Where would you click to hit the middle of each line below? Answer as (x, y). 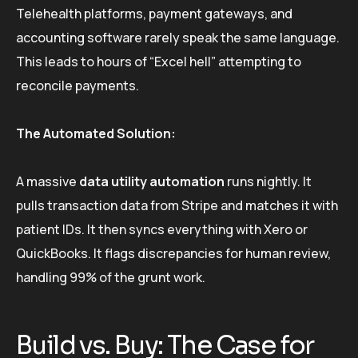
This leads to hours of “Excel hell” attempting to (159, 61)
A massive (48, 181)
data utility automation (152, 181)
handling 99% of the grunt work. (111, 277)
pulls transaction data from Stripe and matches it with (177, 205)
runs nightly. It (268, 181)
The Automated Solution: (96, 133)
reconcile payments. (78, 85)
